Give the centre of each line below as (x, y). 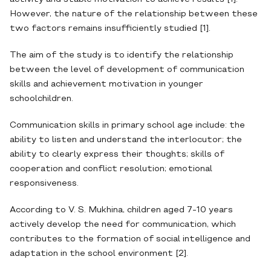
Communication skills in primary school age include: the (127, 126)
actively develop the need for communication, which (123, 225)
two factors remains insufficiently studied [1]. (110, 29)
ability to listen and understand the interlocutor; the (126, 140)
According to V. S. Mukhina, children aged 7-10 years (121, 210)
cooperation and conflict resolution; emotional (111, 169)
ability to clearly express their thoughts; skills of (117, 155)
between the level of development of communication (127, 70)
